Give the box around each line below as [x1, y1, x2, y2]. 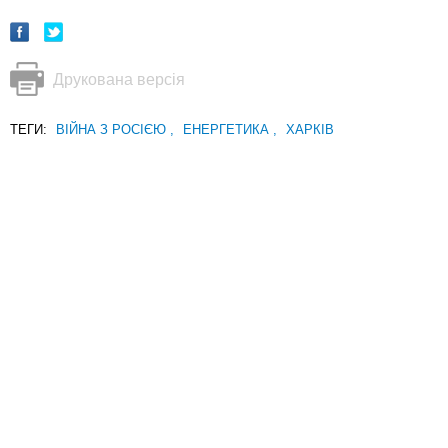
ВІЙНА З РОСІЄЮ [56, 122, 170, 138]
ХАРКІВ [286, 122, 334, 138]
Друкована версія [53, 71, 185, 89]
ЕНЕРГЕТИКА [183, 122, 273, 138]
